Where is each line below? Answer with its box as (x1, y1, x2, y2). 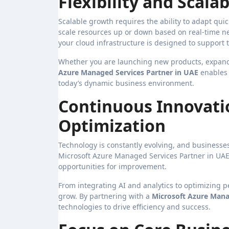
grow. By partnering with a (58, 191, 152, 201)
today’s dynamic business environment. (58, 78, 194, 88)
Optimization (58, 114, 166, 136)
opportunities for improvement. (58, 161, 167, 171)
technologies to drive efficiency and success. (58, 201, 211, 212)
